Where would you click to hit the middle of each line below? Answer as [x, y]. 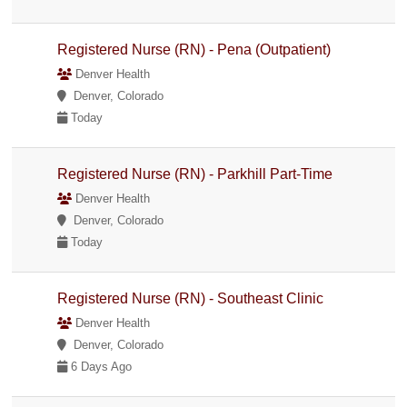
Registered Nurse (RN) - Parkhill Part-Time [195, 174]
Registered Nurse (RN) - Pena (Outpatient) [194, 49]
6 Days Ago [100, 366]
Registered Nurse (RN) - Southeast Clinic [191, 298]
